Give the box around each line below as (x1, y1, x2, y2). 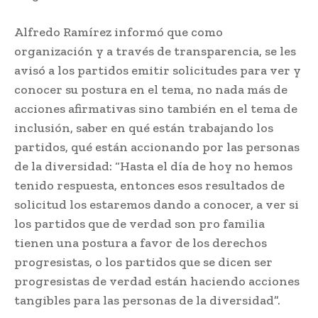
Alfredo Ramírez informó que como (14, 24, 223, 40)
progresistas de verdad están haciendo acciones (14, 273, 300, 290)
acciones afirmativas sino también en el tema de (14, 101, 297, 117)
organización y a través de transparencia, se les (14, 43, 296, 60)
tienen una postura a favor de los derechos (14, 235, 267, 251)
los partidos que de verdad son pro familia (14, 216, 265, 232)
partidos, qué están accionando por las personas (14, 139, 300, 155)
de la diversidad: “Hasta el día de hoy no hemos (14, 158, 292, 175)
